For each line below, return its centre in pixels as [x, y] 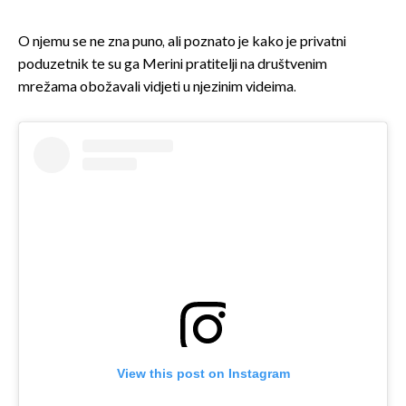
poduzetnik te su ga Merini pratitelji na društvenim [173, 65]
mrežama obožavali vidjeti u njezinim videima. [157, 88]
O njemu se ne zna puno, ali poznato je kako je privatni [182, 43]
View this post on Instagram [203, 374]
